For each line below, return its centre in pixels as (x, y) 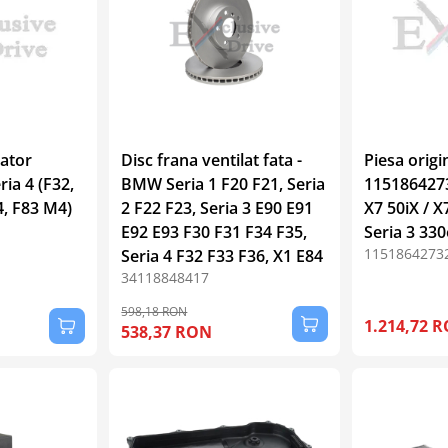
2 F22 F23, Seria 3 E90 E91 (217, 207)
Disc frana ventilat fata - (212, 159)
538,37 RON (167, 331)
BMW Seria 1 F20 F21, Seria (223, 183)
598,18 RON (154, 311)
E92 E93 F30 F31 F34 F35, (214, 231)
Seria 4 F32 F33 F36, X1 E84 (222, 255)
